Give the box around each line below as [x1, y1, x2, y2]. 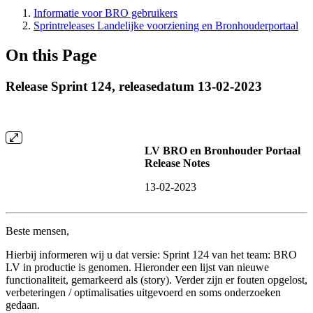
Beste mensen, [6, 224, 69, 237]
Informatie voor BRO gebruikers [34, 7, 177, 19]
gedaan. [6, 298, 40, 311]
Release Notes [145, 156, 210, 169]
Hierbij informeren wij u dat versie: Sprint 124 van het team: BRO [6, 248, 297, 261]
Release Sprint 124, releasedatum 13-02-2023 [6, 78, 262, 94]
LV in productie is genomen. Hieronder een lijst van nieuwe [6, 261, 269, 273]
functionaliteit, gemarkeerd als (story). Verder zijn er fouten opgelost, [6, 273, 307, 286]
